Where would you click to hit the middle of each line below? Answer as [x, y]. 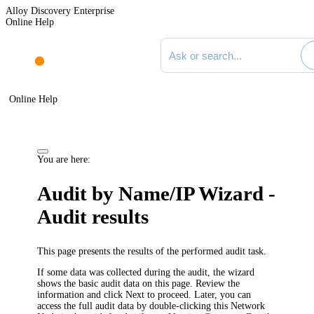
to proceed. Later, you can [198, 294]
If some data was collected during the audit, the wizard [146, 272]
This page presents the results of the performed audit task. [152, 251]
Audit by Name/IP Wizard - [157, 194]
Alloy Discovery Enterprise [60, 11]
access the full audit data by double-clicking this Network [151, 306]
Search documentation [203, 42]
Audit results [93, 217]
